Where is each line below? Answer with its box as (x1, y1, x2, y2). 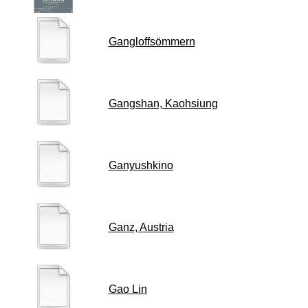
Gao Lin (108, 283, 147, 295)
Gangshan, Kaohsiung (108, 98, 218, 109)
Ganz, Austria (108, 221, 174, 233)
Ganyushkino (108, 159, 173, 171)
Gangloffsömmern (108, 36, 195, 47)
